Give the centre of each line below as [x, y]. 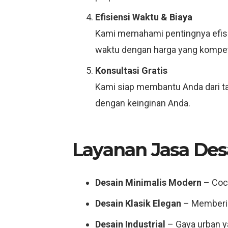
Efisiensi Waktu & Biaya [144, 17]
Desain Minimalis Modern [148, 182]
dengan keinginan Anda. [143, 103]
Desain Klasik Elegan [138, 203]
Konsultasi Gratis [131, 70]
